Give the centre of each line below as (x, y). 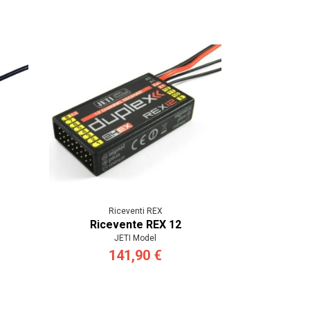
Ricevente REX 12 (135, 225)
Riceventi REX (135, 211)
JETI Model (135, 238)
